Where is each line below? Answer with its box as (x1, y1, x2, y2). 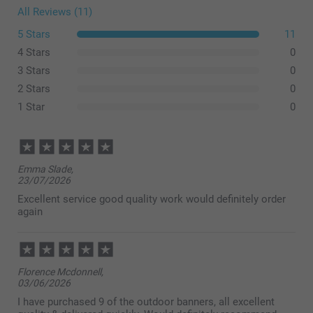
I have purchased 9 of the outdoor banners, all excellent (17, 295, 275, 308)
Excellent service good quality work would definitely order (17, 192, 286, 205)
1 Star (17, 100, 45, 113)
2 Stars (17, 82, 50, 95)
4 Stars (17, 45, 50, 59)
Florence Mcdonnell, (17, 265, 103, 277)
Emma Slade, (17, 163, 73, 175)
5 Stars (17, 27, 50, 41)
